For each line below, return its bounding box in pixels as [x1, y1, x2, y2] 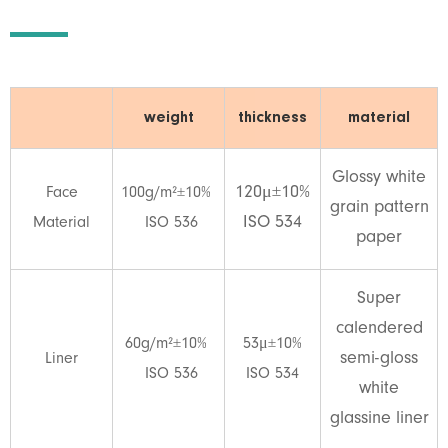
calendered [335, 320, 423, 339]
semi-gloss [340, 350, 418, 369]
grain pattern [329, 199, 429, 218]
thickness [238, 109, 307, 126]
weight [143, 109, 194, 126]
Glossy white [332, 169, 426, 188]
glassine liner [329, 410, 429, 429]
